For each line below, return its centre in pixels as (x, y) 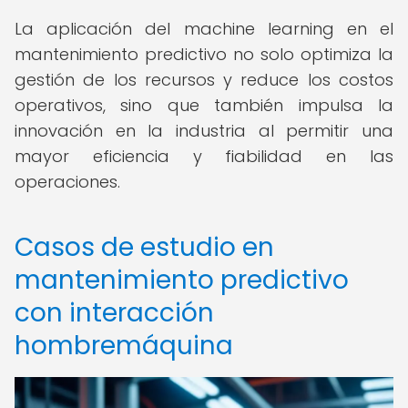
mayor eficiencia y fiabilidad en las (204, 156)
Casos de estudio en (144, 247)
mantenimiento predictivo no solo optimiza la (204, 54)
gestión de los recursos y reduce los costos (204, 80)
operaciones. (67, 182)
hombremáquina (124, 346)
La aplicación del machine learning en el (204, 29)
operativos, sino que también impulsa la (204, 105)
